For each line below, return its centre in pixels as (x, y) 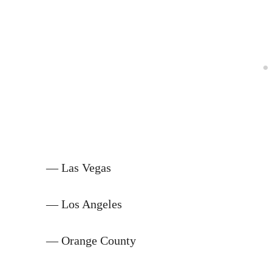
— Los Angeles (84, 204)
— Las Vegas (79, 167)
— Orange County (91, 240)
